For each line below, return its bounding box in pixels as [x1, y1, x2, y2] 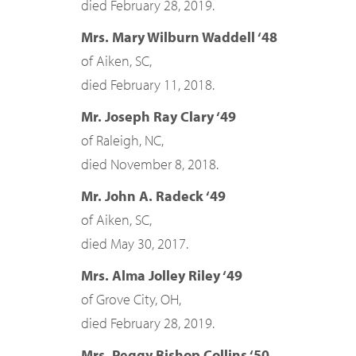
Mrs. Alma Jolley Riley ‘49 [81, 266, 242, 284]
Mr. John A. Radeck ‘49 [81, 187, 226, 205]
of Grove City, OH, [81, 290, 181, 308]
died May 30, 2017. [81, 234, 188, 253]
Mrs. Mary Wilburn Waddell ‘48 [81, 28, 277, 46]
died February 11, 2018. [81, 75, 215, 94]
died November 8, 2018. [81, 155, 219, 173]
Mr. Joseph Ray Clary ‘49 [81, 107, 236, 126]
